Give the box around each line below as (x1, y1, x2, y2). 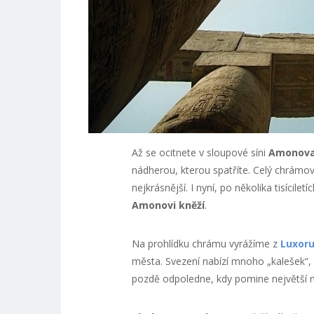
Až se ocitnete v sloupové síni (131, 146, 268, 159)
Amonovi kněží (131, 198, 205, 212)
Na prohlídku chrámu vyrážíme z (131, 237, 280, 250)
